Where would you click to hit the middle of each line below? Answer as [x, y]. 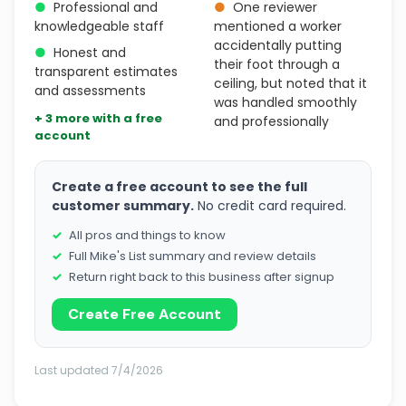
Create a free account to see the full [179, 187]
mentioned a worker [278, 26]
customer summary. [123, 206]
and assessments [90, 91]
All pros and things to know [147, 235]
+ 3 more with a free [98, 118]
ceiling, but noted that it [290, 83]
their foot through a [277, 64]
